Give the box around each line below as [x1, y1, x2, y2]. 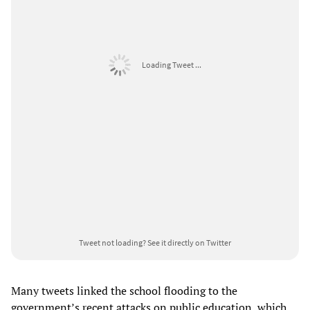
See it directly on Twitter [147, 237, 231, 248]
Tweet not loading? [79, 237, 146, 248]
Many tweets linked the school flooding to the [11, 282, 237, 298]
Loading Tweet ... [142, 59, 201, 70]
